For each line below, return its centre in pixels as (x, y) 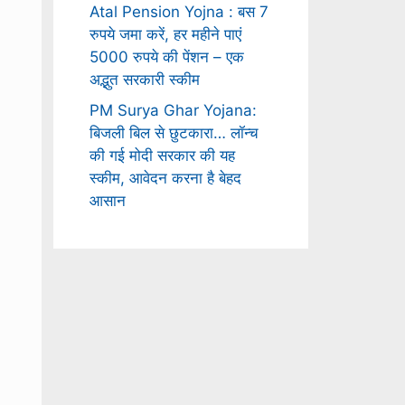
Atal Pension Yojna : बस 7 (179, 12)
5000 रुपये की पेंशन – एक (166, 57)
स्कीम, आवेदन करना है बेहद (165, 178)
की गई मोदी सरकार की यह (162, 155)
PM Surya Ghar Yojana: (173, 110)
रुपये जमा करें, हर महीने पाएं (165, 34)
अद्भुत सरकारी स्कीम (144, 80)
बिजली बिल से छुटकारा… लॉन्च (174, 132)
